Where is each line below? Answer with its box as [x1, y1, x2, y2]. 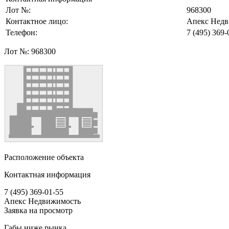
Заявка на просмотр [4, 205, 73, 215]
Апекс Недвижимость [4, 196, 81, 205]
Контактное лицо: [6, 16, 68, 26]
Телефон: [6, 28, 37, 37]
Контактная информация [4, 170, 90, 179]
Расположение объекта [4, 152, 84, 162]
